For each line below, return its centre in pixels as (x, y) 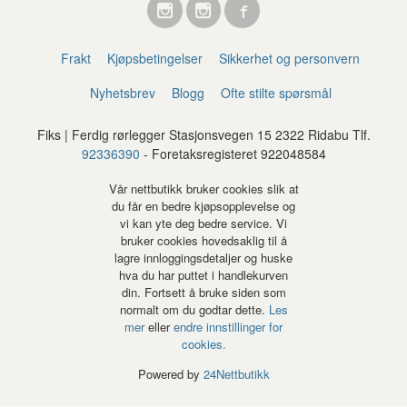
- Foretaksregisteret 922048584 (233, 154)
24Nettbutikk (236, 373)
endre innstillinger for (228, 326)
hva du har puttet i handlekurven (203, 274)
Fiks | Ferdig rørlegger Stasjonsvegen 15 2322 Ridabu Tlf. (203, 134)
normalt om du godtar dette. (194, 309)
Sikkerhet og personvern (290, 58)
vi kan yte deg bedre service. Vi (203, 223)
